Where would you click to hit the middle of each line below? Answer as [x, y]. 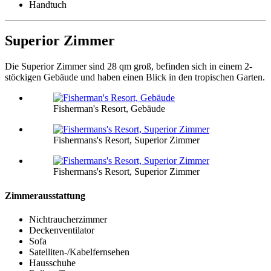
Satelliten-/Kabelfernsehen [79, 252]
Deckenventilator [62, 230]
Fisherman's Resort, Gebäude [109, 109]
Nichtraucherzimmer [68, 219]
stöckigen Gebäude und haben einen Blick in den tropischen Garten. [135, 77]
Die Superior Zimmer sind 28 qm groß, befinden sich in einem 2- [129, 67]
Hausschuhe [52, 263]
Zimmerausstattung [45, 195]
